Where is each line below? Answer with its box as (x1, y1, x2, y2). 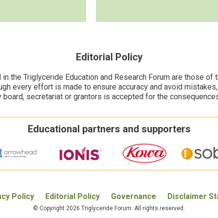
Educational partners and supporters (27, 123, 191, 135)
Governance (110, 191, 156, 201)
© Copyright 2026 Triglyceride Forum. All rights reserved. (33, 204, 185, 212)
